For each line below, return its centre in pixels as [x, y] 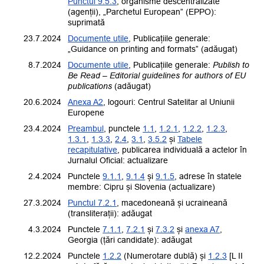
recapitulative [93, 150]
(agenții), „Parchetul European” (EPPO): [142, 12]
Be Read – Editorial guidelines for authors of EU [157, 76]
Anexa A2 [86, 102]
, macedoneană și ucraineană [172, 203]
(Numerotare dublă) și [165, 256]
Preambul [86, 129]
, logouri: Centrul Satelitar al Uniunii [169, 102]
